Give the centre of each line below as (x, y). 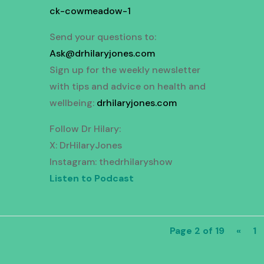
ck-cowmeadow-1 (90, 11)
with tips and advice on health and (127, 87)
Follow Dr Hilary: (85, 129)
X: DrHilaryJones (85, 146)
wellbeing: (73, 103)
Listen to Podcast (91, 179)
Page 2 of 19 (197, 231)
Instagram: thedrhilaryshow (111, 162)
